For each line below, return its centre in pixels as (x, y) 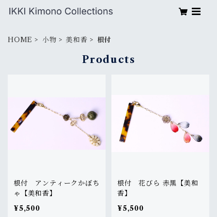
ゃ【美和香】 (35, 193)
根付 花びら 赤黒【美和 (158, 183)
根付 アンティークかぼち (57, 183)
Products (108, 60)
